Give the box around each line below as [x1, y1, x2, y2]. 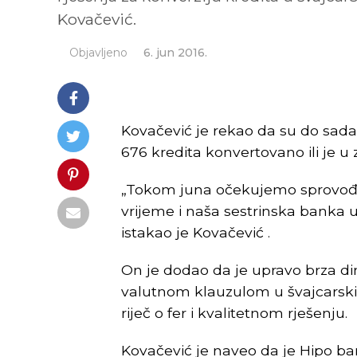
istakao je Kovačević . [121, 224, 270, 241]
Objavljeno [69, 45, 127, 60]
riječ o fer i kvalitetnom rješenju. [121, 304, 347, 321]
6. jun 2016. [143, 45, 207, 60]
